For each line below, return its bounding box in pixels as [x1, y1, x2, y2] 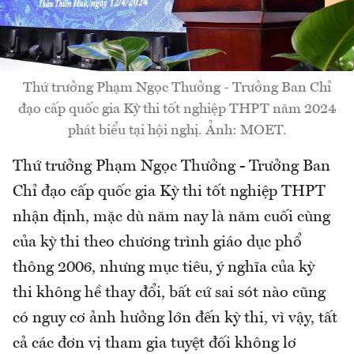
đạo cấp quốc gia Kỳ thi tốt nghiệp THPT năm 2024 [17, 101, 337, 116]
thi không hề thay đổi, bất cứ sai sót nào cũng [13, 284, 326, 301]
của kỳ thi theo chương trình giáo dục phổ [13, 234, 302, 250]
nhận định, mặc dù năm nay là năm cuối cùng [13, 209, 330, 225]
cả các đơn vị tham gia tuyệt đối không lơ [13, 335, 296, 352]
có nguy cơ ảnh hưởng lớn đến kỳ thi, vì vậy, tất [13, 310, 337, 326]
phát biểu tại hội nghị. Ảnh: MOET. [67, 122, 287, 137]
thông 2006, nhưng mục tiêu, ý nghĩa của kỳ [13, 259, 314, 276]
